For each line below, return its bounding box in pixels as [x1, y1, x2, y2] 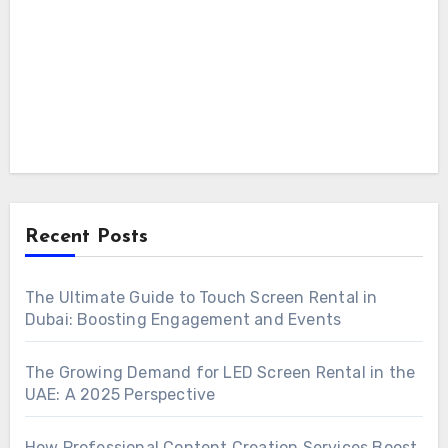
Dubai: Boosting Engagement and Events [24, 309, 342, 329]
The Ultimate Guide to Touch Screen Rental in [24, 287, 378, 307]
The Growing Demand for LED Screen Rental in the [24, 362, 416, 382]
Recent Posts [24, 226, 148, 247]
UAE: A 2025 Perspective [24, 384, 216, 404]
